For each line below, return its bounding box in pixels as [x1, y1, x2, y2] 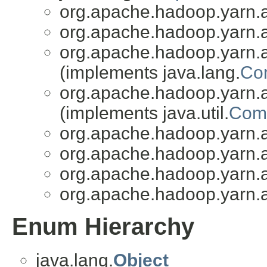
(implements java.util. [60, 103, 229, 123]
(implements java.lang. [60, 63, 240, 83]
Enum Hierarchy [12, 213, 194, 241]
